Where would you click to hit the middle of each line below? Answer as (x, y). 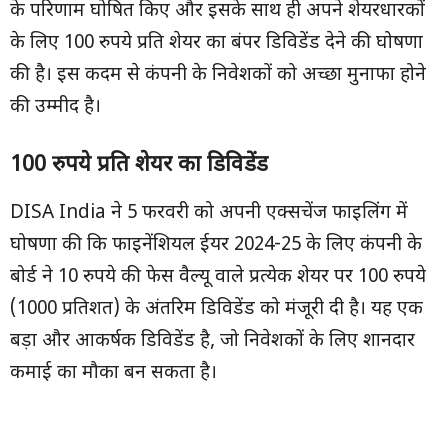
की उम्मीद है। (55, 107)
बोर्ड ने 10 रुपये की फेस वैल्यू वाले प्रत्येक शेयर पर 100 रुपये (218, 277)
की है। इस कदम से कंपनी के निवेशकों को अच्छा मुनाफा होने (218, 75)
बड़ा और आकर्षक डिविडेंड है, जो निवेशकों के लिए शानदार (212, 341)
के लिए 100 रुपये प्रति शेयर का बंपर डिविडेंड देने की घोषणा (216, 43)
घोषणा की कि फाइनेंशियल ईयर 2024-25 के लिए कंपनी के (216, 245)
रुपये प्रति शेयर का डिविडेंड (160, 165)
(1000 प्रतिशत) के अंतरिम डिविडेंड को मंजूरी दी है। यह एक (216, 309)
